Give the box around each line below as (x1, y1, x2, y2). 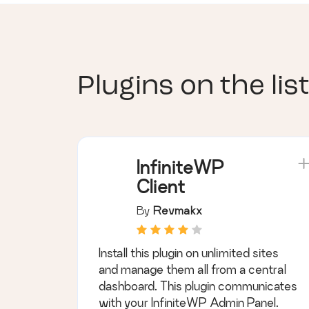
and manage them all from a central (99, 263, 286, 277)
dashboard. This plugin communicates (99, 279, 297, 293)
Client (137, 177, 185, 197)
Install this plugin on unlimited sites (99, 246, 279, 260)
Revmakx (153, 203, 202, 217)
